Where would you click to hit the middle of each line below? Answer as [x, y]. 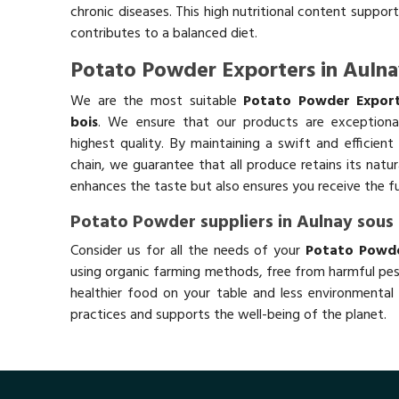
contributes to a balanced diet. [164, 33]
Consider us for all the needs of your [188, 251]
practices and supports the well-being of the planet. [229, 315]
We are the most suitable [157, 101]
